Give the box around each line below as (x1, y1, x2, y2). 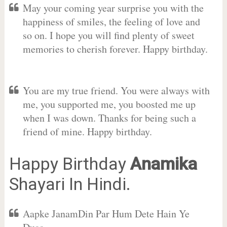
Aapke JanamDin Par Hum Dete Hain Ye (22, 207, 190, 220)
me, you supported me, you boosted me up (22, 97, 196, 111)
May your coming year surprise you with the (22, 1, 204, 15)
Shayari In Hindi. (9, 174, 131, 194)
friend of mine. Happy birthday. (22, 125, 152, 138)
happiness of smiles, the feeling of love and (22, 15, 200, 28)
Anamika (130, 154, 197, 174)
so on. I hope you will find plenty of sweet (22, 28, 195, 42)
